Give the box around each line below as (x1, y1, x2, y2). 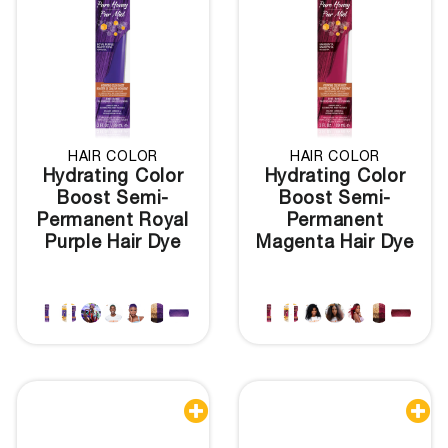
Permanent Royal (37, 212, 189, 231)
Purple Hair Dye (45, 234, 181, 253)
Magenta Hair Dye (256, 234, 414, 253)
